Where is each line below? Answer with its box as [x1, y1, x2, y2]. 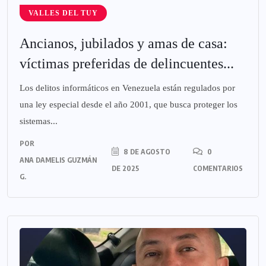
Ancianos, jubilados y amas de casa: [20, 36, 227, 52]
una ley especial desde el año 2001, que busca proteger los [20, 100, 237, 110]
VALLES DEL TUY [28, 9, 98, 18]
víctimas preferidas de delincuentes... [20, 56, 234, 72]
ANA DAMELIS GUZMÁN [20, 156, 97, 165]
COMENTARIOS [193, 164, 243, 173]
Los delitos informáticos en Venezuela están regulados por [20, 83, 235, 93]
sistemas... [20, 116, 58, 126]
